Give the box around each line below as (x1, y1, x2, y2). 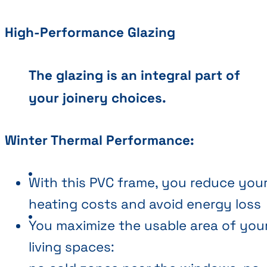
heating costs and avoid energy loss (29, 195, 261, 213)
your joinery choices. (29, 89, 166, 107)
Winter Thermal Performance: (5, 132, 194, 150)
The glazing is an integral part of (29, 66, 240, 84)
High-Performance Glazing (5, 24, 175, 42)
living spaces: (29, 238, 114, 256)
